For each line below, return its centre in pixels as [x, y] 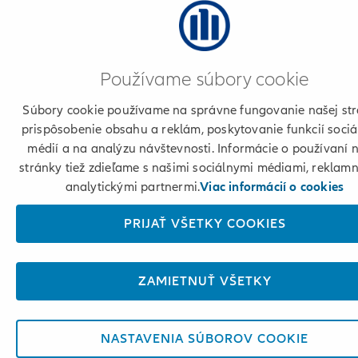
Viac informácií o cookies [272, 187]
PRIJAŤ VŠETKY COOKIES [205, 224]
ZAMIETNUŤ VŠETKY [205, 281]
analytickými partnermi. [133, 187]
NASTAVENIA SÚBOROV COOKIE [205, 339]
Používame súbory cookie [205, 80]
